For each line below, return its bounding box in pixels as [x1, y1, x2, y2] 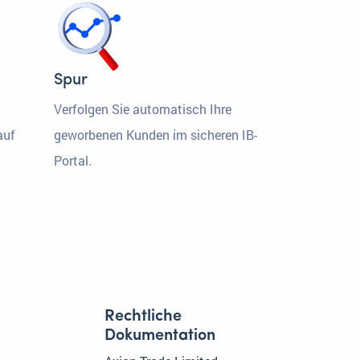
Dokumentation [104, 328, 215, 345]
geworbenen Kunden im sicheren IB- [54, 126, 257, 144]
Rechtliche [104, 309, 182, 325]
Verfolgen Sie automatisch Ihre [54, 100, 231, 118]
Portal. [54, 152, 92, 170]
